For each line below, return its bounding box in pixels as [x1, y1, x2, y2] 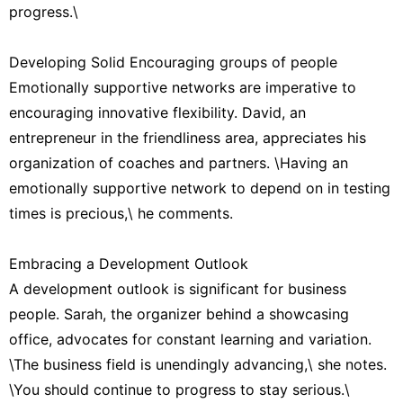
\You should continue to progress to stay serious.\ [9, 380, 350, 399]
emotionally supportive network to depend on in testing [9, 178, 390, 197]
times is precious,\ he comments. [9, 203, 233, 222]
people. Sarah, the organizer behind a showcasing [9, 304, 349, 323]
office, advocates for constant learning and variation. [9, 329, 372, 348]
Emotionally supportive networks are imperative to [9, 77, 356, 96]
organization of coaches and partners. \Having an [9, 153, 348, 172]
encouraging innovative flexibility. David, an [9, 103, 306, 121]
